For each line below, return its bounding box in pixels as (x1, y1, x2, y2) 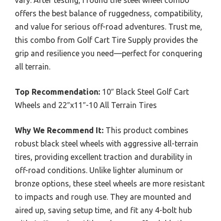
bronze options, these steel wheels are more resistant (15, 179, 205, 188)
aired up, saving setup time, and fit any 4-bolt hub (15, 206, 192, 215)
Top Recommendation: (15, 87, 100, 96)
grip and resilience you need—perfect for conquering (15, 49, 202, 58)
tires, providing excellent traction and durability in (15, 152, 192, 161)
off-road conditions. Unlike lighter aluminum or (15, 166, 183, 175)
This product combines (104, 126, 188, 135)
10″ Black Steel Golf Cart (100, 87, 189, 96)
